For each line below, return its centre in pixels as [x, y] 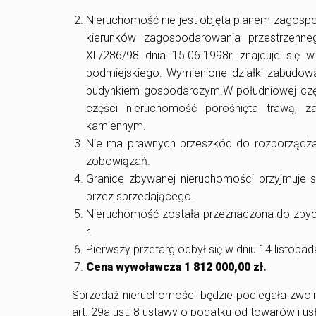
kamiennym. [116, 126]
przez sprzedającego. [140, 197]
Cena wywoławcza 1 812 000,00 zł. [176, 267]
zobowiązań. [118, 162]
